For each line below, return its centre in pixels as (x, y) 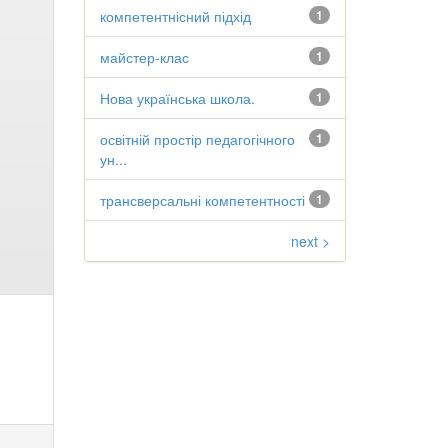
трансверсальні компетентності (202, 200)
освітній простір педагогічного (197, 139)
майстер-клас (144, 57)
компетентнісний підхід (175, 16)
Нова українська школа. (177, 98)
